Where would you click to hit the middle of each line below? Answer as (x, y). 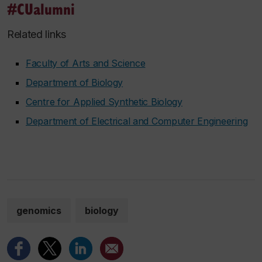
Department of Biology (75, 82)
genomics (39, 210)
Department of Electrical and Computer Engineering (137, 121)
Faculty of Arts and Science (86, 63)
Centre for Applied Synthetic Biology (104, 101)
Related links (37, 35)
